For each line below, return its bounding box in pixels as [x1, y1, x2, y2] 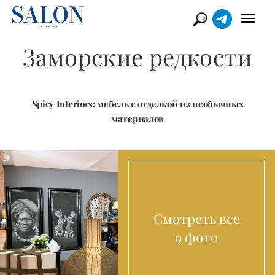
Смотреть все [153, 209, 240, 228]
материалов [111, 112, 164, 125]
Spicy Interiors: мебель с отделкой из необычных [31, 98, 244, 110]
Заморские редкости [23, 41, 252, 72]
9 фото [175, 228, 218, 246]
